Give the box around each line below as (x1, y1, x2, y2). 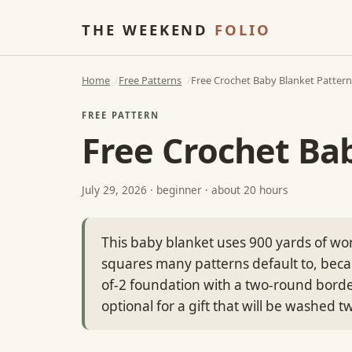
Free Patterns (119, 72, 182, 87)
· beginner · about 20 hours (150, 181, 288, 197)
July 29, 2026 (82, 181, 150, 197)
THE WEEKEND (82, 19, 215, 39)
